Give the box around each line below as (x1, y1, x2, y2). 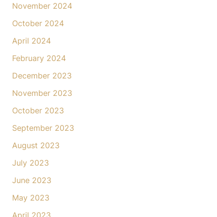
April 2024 (12, 36, 51, 46)
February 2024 (12, 53, 66, 63)
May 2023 (12, 193, 49, 203)
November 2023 (12, 88, 72, 98)
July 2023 (12, 158, 49, 168)
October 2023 (12, 106, 64, 116)
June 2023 (12, 175, 51, 186)
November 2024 (12, 1, 72, 11)
